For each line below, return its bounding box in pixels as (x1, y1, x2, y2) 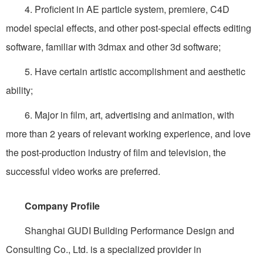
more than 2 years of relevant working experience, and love (6, 127, 251, 141)
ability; (6, 83, 33, 97)
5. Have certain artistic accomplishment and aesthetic (6, 65, 245, 79)
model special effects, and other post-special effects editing (6, 21, 251, 35)
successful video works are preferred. (6, 164, 160, 178)
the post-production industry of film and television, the (6, 146, 226, 160)
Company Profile (25, 199, 100, 213)
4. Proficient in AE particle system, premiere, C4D (6, 2, 230, 16)
